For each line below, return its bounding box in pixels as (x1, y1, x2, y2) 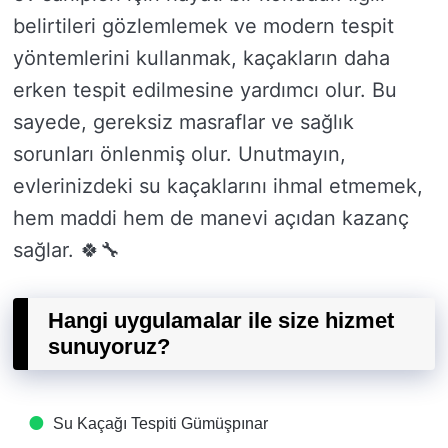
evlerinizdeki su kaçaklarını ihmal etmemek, (13, 174, 423, 198)
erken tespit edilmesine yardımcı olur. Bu (13, 78, 397, 102)
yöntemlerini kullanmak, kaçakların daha (13, 46, 390, 70)
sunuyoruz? (48, 334, 170, 359)
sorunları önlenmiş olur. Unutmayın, (13, 142, 346, 166)
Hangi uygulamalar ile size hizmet (48, 308, 394, 333)
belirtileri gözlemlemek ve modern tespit (13, 14, 394, 38)
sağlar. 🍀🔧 (13, 238, 120, 262)
